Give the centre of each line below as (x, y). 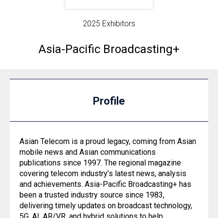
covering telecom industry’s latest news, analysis (103, 173)
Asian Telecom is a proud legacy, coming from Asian (108, 141)
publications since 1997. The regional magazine (100, 163)
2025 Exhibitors (109, 24)
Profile (109, 101)
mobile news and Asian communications (88, 152)
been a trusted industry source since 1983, (92, 195)
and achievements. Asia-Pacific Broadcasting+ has (105, 184)
